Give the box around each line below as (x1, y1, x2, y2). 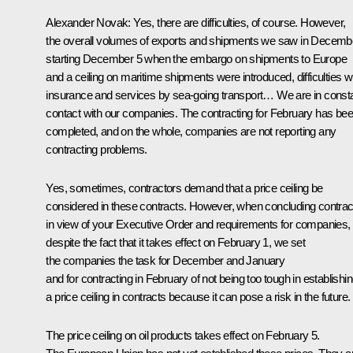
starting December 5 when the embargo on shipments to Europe (46, 51, 347, 65)
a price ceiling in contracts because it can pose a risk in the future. (46, 289, 351, 303)
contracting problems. (46, 142, 147, 156)
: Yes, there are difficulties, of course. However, (128, 15, 346, 29)
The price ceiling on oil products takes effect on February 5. (46, 328, 320, 342)
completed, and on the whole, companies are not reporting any (46, 124, 336, 138)
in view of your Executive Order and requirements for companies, (46, 217, 351, 231)
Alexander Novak (46, 15, 128, 29)
